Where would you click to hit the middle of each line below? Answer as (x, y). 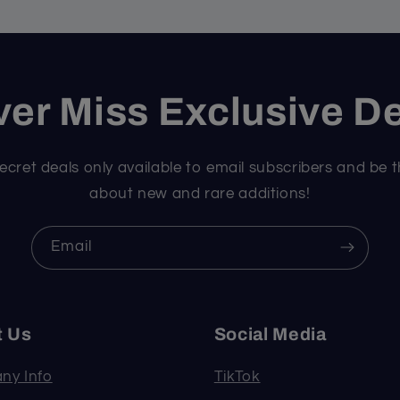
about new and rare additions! (200, 193)
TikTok (237, 377)
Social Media (270, 335)
